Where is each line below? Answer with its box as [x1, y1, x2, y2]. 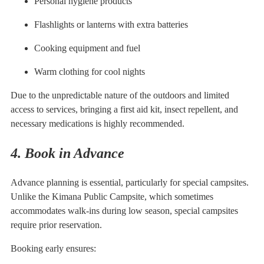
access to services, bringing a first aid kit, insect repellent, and [11, 104, 238, 115]
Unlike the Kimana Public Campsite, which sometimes [11, 191, 213, 202]
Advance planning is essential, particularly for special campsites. [11, 177, 249, 187]
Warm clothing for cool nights [34, 67, 145, 77]
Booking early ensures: [11, 243, 96, 253]
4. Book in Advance [11, 146, 124, 161]
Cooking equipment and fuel [34, 43, 140, 54]
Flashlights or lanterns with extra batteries [34, 19, 188, 30]
